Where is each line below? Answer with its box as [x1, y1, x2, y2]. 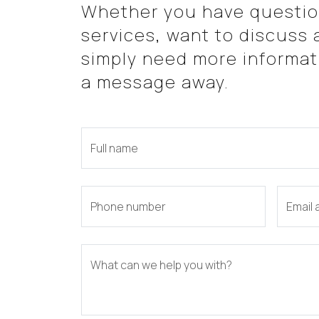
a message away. [81, 70, 229, 93]
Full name [90, 140, 138, 156]
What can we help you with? [90, 257, 232, 273]
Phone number [90, 199, 166, 214]
